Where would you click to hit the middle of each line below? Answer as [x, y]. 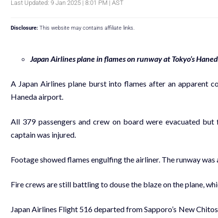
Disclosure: [24, 28]
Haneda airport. [37, 96]
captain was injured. [43, 134]
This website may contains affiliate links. [86, 28]
